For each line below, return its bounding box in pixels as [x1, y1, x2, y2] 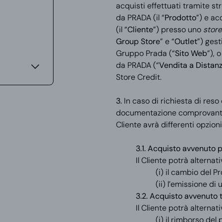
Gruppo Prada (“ [115, 48, 175, 58]
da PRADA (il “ [115, 12, 165, 23]
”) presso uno [153, 24, 203, 35]
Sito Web [174, 48, 207, 58]
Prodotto [164, 12, 196, 23]
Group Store [115, 36, 160, 47]
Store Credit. [115, 72, 162, 82]
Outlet [174, 36, 197, 47]
